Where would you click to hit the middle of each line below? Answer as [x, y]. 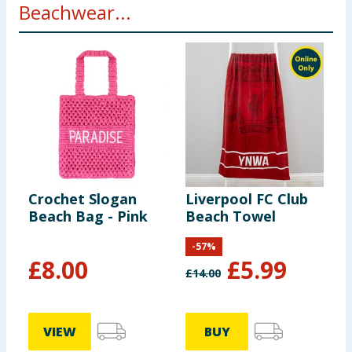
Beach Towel [231, 216]
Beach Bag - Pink [88, 216]
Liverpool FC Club [247, 199]
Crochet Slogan [82, 199]
